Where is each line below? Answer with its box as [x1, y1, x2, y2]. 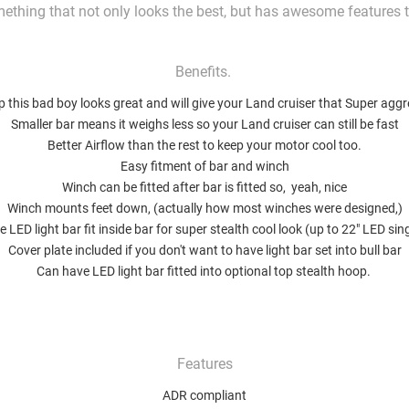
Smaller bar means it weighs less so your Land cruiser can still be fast [10, 117, 399, 132]
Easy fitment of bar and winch [120, 159, 289, 174]
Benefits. [174, 63, 235, 81]
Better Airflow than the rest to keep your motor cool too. [47, 138, 362, 153]
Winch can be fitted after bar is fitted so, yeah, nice [62, 180, 347, 195]
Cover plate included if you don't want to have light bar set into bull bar [7, 243, 402, 258]
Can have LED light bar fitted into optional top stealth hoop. [36, 264, 373, 279]
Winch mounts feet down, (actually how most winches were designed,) [6, 201, 403, 216]
